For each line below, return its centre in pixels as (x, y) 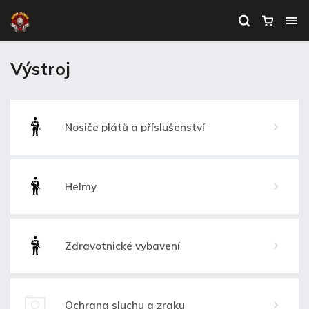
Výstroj (40, 69)
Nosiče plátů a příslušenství (135, 127)
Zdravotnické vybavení (123, 246)
